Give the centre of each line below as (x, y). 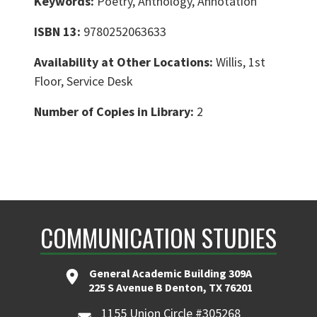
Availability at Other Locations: (125, 62)
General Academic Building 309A (171, 273)
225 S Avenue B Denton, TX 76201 (171, 287)
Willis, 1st (241, 62)
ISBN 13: (59, 31)
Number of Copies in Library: (115, 111)
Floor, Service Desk (83, 81)
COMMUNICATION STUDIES (158, 237)
